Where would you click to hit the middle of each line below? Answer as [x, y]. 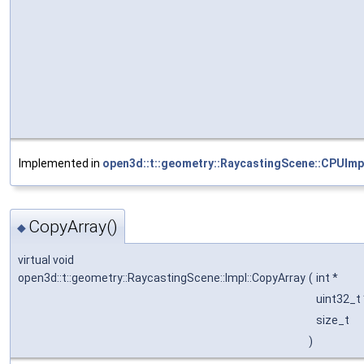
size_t [334, 320]
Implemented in [61, 164]
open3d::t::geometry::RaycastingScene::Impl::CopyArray [162, 277]
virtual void [46, 260]
